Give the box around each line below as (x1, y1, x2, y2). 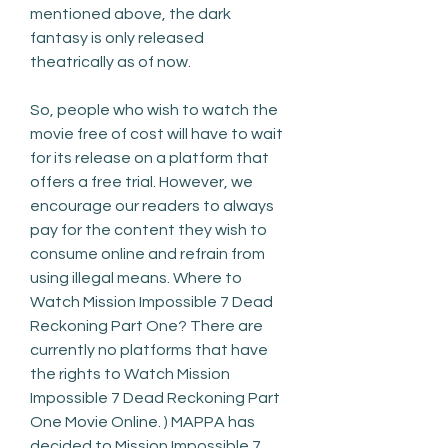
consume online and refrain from (30, 245, 265, 262)
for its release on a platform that (30, 149, 269, 166)
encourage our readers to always (30, 197, 274, 214)
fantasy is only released (30, 29, 204, 46)
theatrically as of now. (30, 53, 191, 70)
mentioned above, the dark (30, 5, 231, 22)
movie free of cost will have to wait (30, 125, 283, 142)
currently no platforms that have (30, 341, 268, 358)
